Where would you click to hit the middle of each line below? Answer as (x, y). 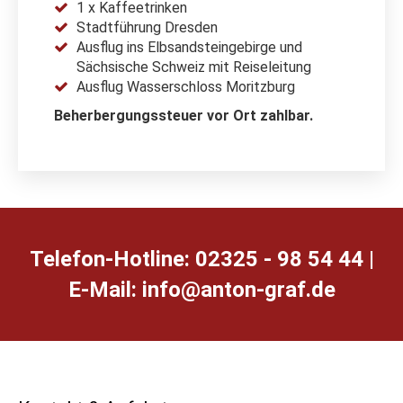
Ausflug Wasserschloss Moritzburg (186, 86)
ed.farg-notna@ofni (238, 289)
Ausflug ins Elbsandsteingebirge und (189, 47)
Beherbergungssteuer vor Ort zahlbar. (184, 115)
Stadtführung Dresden (147, 27)
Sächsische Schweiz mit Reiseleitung (194, 67)
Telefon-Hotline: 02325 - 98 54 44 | (201, 259)
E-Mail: (105, 289)
